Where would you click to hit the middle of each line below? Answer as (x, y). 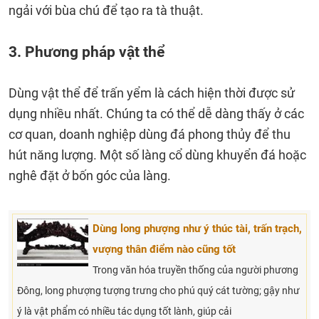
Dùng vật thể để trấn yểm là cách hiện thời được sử (152, 93)
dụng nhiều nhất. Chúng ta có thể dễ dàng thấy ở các (156, 114)
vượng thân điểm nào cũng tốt (164, 249)
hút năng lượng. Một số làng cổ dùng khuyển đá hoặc (157, 155)
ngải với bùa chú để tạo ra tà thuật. (108, 10)
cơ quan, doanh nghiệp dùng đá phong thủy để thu (150, 134)
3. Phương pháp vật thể (87, 52)
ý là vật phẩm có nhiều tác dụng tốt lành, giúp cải (124, 311)
